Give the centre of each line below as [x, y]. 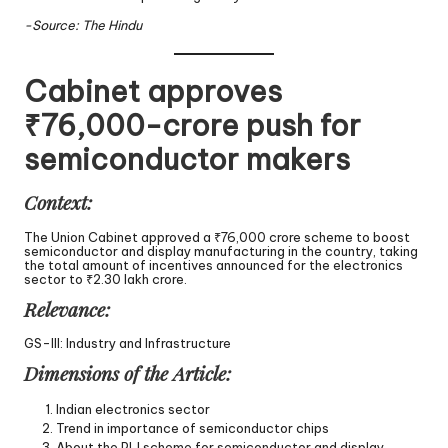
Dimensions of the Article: [127, 373]
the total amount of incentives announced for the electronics [213, 264]
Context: [58, 202]
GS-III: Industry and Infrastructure [127, 343]
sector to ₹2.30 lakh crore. [105, 278]
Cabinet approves [153, 91]
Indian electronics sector [133, 409]
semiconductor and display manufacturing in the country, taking [221, 250]
